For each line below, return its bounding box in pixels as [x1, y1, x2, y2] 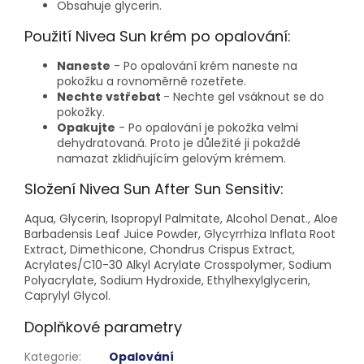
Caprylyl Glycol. [24, 288, 110, 305]
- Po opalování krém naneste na [110, 58, 297, 75]
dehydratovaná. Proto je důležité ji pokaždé [57, 135, 301, 152]
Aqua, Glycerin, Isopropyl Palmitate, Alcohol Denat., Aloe [24, 210, 338, 227]
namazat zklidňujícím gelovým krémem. [57, 150, 286, 167]
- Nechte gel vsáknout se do [163, 89, 324, 106]
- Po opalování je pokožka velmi [115, 119, 298, 136]
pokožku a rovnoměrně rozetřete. [57, 73, 246, 90]
